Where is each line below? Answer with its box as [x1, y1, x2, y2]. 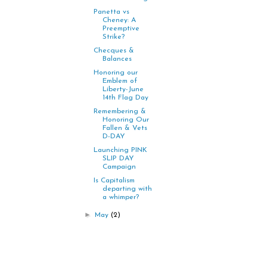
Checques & [93, 47, 134, 55]
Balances [102, 55, 132, 63]
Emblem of [102, 77, 137, 85]
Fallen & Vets [102, 125, 147, 132]
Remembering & [93, 108, 146, 116]
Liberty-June [102, 86, 144, 94]
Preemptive [102, 25, 139, 33]
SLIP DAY [102, 155, 134, 163]
